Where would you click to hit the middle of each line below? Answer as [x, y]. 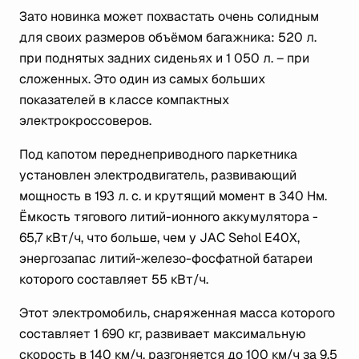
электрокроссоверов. [85, 121]
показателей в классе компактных [124, 100]
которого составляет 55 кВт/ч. [114, 279]
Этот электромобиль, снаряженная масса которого [177, 313]
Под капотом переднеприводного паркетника [158, 154]
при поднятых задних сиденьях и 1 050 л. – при [164, 58]
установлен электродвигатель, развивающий [158, 175]
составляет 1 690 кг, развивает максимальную [163, 334]
